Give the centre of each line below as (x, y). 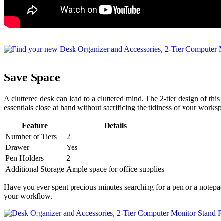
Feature (35, 125)
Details (115, 125)
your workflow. (28, 196)
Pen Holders (25, 158)
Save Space (32, 77)
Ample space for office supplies (115, 169)
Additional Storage (35, 169)
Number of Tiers (31, 136)
